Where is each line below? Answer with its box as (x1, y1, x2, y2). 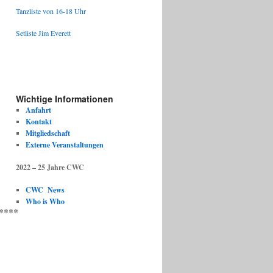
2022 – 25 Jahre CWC (16, 162, 87, 172)
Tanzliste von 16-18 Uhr (16, 6, 86, 16)
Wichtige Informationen (16, 93, 113, 105)
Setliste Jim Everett (16, 28, 71, 38)
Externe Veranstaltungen (25, 140, 104, 150)
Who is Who (25, 196, 65, 207)
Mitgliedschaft (25, 128, 70, 138)
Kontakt (25, 116, 52, 127)
